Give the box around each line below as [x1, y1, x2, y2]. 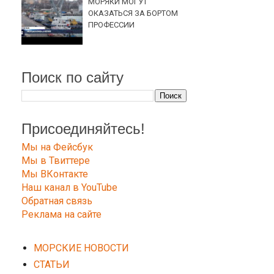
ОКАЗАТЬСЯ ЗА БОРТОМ [88, 8, 179, 18]
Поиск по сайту [21, 69, 124, 86]
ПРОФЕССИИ [88, 20, 135, 29]
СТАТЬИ [34, 258, 70, 270]
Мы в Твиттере [21, 154, 90, 166]
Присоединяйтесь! [21, 120, 145, 138]
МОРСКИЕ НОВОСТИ [34, 242, 129, 254]
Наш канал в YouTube [21, 181, 117, 193]
